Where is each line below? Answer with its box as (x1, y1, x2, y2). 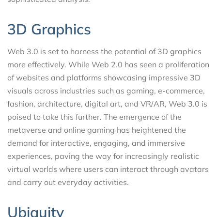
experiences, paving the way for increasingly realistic (7, 151, 199, 161)
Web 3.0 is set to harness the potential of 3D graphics (7, 46, 201, 56)
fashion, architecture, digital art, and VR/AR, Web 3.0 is (7, 98, 207, 108)
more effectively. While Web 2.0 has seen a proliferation (7, 59, 209, 69)
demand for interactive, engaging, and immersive (7, 138, 185, 148)
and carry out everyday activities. (7, 177, 129, 187)
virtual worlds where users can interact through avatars (7, 164, 209, 174)
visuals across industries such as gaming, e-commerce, (7, 85, 205, 95)
